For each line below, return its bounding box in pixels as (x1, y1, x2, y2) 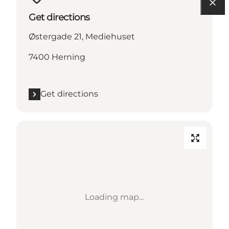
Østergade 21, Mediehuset (29, 32, 135, 42)
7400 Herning (29, 52, 85, 62)
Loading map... (85, 192, 144, 202)
